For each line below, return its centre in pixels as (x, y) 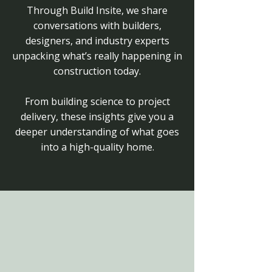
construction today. (97, 71)
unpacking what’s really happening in (97, 56)
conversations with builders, (97, 25)
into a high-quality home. (97, 147)
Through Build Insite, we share (97, 10)
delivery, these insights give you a (97, 117)
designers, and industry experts (97, 41)
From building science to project (97, 101)
